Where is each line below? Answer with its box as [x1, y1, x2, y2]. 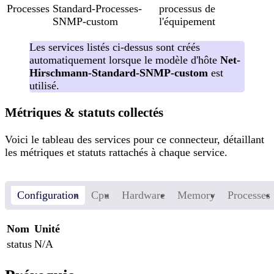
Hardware [122, 189, 165, 202]
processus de [159, 2, 215, 15]
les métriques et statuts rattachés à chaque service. [5, 146, 228, 159]
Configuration [17, 189, 79, 202]
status [7, 238, 32, 251]
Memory [177, 189, 215, 202]
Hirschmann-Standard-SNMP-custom [29, 67, 208, 80]
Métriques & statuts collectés [5, 105, 163, 120]
